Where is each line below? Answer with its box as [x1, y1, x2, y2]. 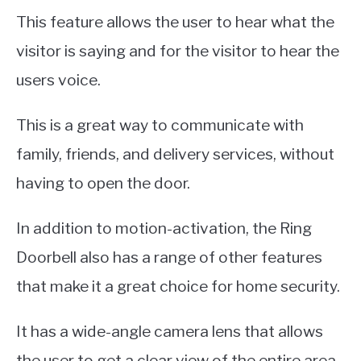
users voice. [16, 70, 101, 90]
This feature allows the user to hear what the [16, 12, 334, 32]
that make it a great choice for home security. [16, 276, 340, 297]
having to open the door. [16, 173, 190, 193]
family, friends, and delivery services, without [16, 144, 334, 164]
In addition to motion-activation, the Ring [16, 218, 312, 239]
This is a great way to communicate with [16, 115, 304, 135]
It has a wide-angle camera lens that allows [16, 322, 323, 342]
